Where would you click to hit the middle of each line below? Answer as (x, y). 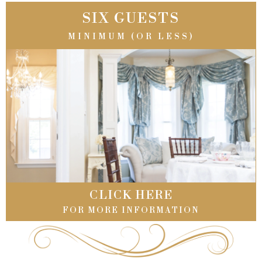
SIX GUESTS (131, 19)
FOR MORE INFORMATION (131, 211)
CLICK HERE (131, 196)
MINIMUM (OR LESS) (131, 37)
